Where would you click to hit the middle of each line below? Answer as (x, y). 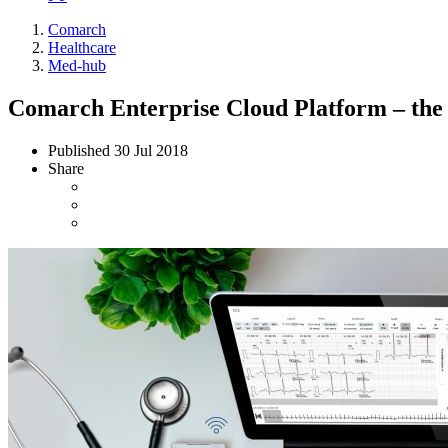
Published (81, 150)
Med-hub (77, 65)
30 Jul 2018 (151, 150)
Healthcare (82, 47)
